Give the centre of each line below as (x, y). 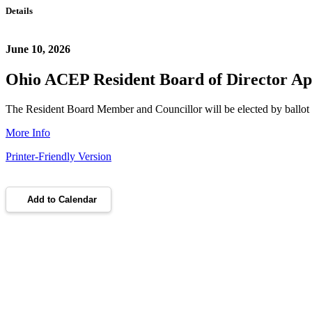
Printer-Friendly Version (58, 157)
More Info (28, 133)
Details (19, 11)
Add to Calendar (62, 200)
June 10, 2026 (38, 49)
